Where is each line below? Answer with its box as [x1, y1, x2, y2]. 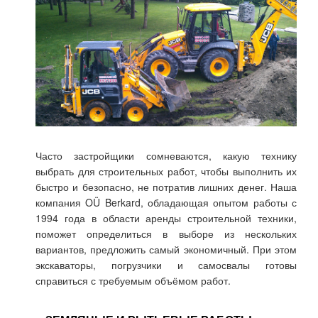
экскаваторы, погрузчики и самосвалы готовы [35, 257, 297, 272]
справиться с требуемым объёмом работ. [35, 273, 231, 287]
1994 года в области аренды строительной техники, [35, 210, 297, 225]
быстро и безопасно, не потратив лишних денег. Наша [35, 179, 297, 194]
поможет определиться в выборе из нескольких [35, 226, 297, 241]
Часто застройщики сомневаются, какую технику [35, 148, 297, 163]
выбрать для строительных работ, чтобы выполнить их [35, 163, 297, 178]
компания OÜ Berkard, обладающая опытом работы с [35, 194, 297, 209]
